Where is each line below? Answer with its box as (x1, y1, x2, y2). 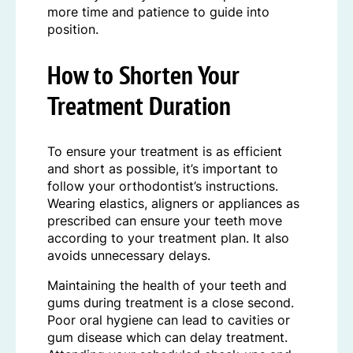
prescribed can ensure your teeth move (47, 212, 282, 229)
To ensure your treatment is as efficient (47, 143, 282, 159)
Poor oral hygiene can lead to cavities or (47, 311, 290, 328)
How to (47, 58, 119, 92)
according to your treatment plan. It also (47, 229, 289, 246)
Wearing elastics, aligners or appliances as (47, 195, 299, 211)
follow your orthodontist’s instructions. (47, 177, 278, 194)
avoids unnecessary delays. (47, 247, 210, 263)
